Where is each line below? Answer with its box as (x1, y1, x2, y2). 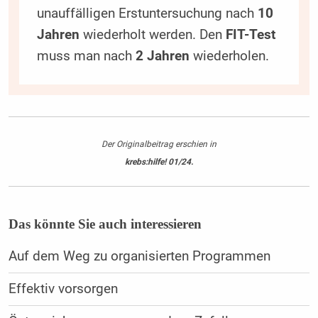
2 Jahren (135, 48, 190, 65)
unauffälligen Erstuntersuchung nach (36, 6, 258, 22)
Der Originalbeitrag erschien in (101, 138, 216, 149)
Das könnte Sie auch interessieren (8, 216, 202, 232)
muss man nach (36, 48, 136, 65)
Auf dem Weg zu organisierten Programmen (8, 248, 270, 265)
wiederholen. (189, 48, 269, 65)
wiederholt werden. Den (79, 27, 226, 43)
